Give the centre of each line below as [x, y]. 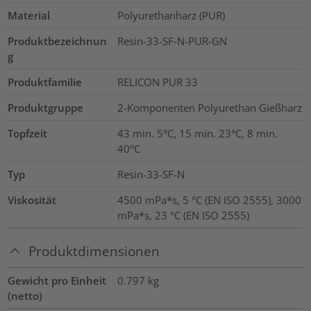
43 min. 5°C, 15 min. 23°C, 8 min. [197, 134]
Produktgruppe [46, 108]
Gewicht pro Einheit [57, 280]
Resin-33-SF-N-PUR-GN [172, 41]
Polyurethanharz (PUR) [171, 16]
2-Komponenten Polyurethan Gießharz [209, 108]
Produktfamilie [45, 82]
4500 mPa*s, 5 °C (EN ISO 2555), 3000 [209, 200]
